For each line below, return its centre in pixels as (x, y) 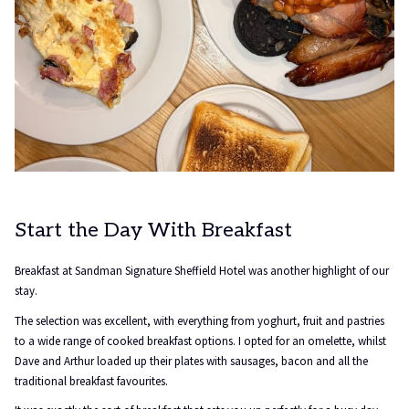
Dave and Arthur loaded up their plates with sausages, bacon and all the (191, 361)
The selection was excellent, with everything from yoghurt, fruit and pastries (199, 321)
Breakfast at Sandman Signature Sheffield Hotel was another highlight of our (202, 271)
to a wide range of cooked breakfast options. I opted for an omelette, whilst (200, 341)
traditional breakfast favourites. (91, 381)
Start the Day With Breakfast (153, 230)
